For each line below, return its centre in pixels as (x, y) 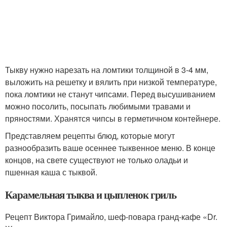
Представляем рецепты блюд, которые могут (90, 136)
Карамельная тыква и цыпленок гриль (91, 195)
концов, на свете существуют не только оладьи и (97, 160)
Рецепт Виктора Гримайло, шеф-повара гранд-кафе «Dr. (111, 217)
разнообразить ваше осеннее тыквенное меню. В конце (110, 148)
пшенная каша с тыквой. (51, 172)
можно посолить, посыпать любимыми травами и (98, 106)
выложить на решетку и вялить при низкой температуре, (111, 82)
